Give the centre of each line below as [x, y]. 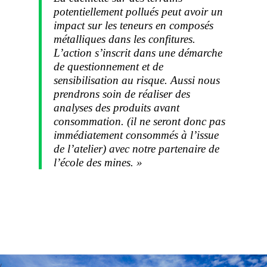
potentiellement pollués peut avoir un [138, 11]
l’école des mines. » [98, 162]
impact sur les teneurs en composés [133, 25]
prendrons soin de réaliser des [122, 94]
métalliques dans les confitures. [124, 39]
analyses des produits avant [116, 107]
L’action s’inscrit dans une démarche [138, 52]
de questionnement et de [108, 66]
